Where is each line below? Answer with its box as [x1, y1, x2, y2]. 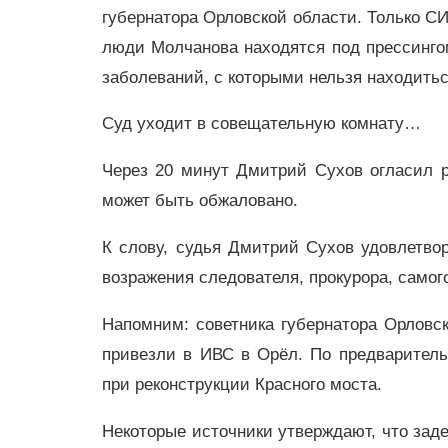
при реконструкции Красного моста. [102, 374, 382, 394]
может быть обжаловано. [102, 191, 298, 211]
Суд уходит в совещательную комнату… [102, 114, 421, 134]
